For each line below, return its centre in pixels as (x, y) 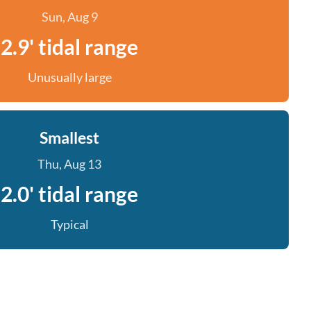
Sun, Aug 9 (69, 17)
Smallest (69, 137)
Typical (69, 224)
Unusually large (69, 77)
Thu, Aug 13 (69, 164)
